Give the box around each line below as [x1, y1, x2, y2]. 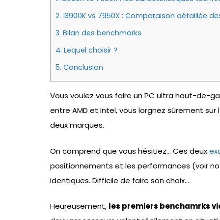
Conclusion [61, 62, 103, 73]
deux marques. [50, 120, 104, 131]
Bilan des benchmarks [61, 28, 141, 38]
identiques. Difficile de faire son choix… [50, 175, 189, 186]
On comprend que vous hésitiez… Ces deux [50, 145, 209, 156]
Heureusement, [50, 201, 109, 212]
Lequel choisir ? [62, 45, 117, 55]
